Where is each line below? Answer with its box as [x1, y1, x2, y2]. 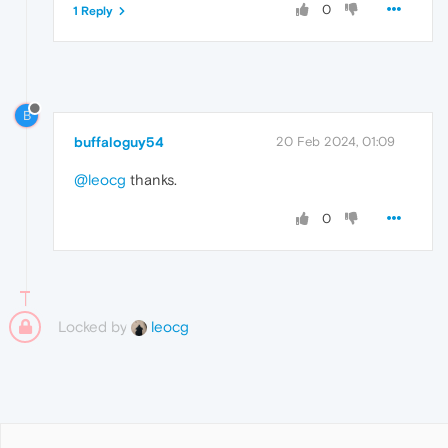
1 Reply [73, 3, 113, 18]
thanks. [126, 170, 177, 188]
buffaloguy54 [74, 133, 164, 150]
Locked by [58, 317, 131, 335]
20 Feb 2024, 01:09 [276, 133, 395, 149]
